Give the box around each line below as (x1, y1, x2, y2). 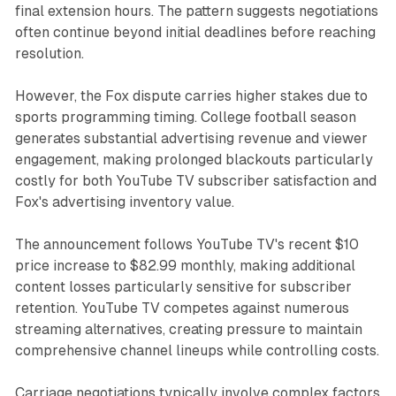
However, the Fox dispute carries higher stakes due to (14, 87, 368, 104)
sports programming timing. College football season (14, 108, 356, 126)
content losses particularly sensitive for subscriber (14, 278, 352, 295)
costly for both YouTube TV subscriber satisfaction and (14, 171, 377, 189)
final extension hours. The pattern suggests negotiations (14, 2, 378, 19)
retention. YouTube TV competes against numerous (14, 299, 349, 316)
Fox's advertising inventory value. (14, 193, 234, 210)
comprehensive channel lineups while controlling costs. (14, 341, 379, 359)
